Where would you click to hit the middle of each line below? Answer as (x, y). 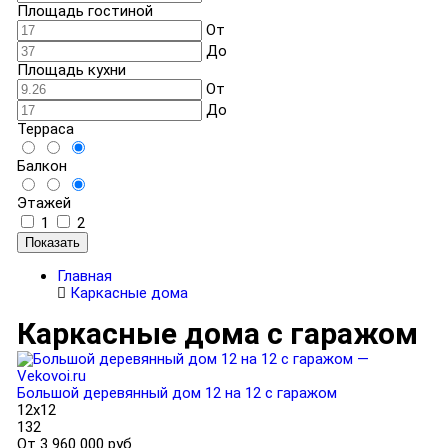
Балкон (41, 165)
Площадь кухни (71, 69)
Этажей (43, 202)
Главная (84, 275)
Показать (52, 242)
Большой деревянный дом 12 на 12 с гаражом (176, 392)
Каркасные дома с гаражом (217, 333)
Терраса (45, 128)
